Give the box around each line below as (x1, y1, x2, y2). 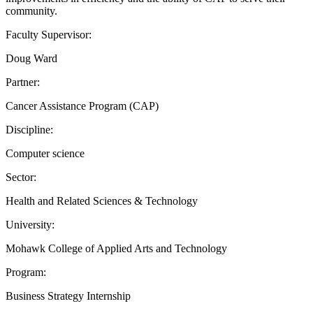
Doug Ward (6, 52, 57, 64)
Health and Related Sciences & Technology (6, 194, 198, 207)
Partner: (6, 75, 40, 88)
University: (6, 218, 54, 231)
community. (6, 4, 57, 17)
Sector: (6, 170, 36, 183)
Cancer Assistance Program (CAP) (6, 99, 159, 112)
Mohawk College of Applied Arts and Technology (6, 242, 227, 254)
